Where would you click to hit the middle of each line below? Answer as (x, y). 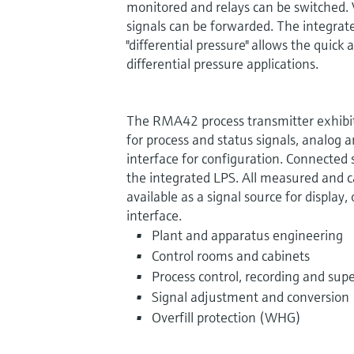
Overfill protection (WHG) (226, 317)
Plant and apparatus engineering (247, 235)
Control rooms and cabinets (231, 255)
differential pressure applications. (222, 63)
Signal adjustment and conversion (250, 296)
